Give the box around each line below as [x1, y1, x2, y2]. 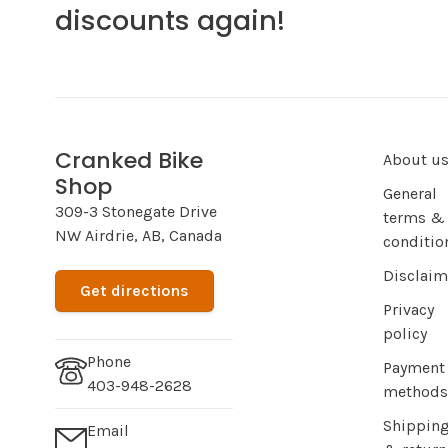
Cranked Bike [55, 145, 203, 177]
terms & [383, 208, 445, 228]
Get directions [80, 281, 189, 301]
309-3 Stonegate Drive [55, 202, 217, 222]
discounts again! [55, 2, 285, 40]
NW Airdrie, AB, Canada [55, 226, 222, 246]
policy [383, 324, 427, 344]
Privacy [383, 300, 434, 320]
